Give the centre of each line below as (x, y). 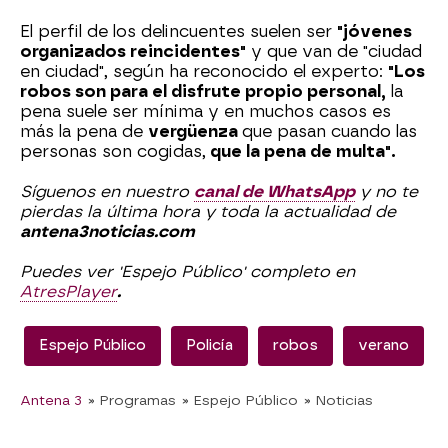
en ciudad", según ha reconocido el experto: (204, 71)
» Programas (132, 399)
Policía (209, 345)
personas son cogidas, (113, 151)
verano (383, 345)
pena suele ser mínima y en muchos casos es (205, 111)
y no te (386, 191)
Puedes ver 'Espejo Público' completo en (187, 271)
